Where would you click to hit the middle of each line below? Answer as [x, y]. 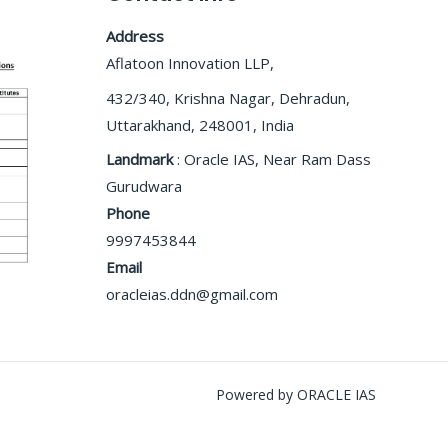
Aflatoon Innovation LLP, [190, 63]
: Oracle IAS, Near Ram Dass [272, 159]
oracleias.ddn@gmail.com [192, 294]
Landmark [139, 159]
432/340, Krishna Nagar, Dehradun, [228, 97]
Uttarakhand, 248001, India [200, 124]
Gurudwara [144, 186]
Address [135, 36]
